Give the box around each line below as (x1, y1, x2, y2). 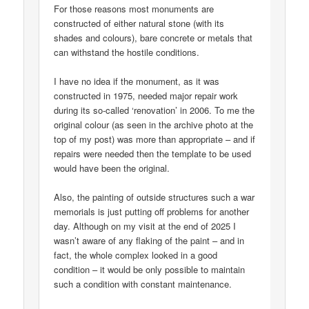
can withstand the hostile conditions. (54, 45, 200, 59)
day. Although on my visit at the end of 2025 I (54, 219, 237, 232)
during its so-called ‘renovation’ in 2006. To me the (54, 103, 255, 117)
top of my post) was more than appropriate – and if (54, 132, 256, 146)
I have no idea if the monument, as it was (54, 74, 220, 88)
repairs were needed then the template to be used (54, 146, 252, 160)
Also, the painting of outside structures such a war (54, 190, 255, 203)
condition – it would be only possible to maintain (54, 262, 246, 276)
